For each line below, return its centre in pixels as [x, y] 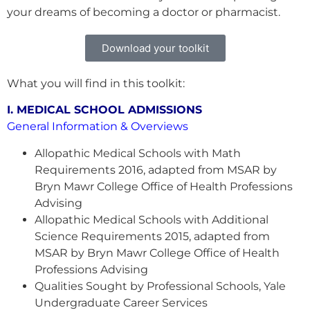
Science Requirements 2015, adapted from [152, 236]
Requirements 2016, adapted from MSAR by [156, 170]
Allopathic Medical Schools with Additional [152, 219]
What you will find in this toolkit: [96, 83]
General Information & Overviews [98, 127]
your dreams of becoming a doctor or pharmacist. [144, 12]
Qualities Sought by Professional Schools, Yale [160, 286]
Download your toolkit [155, 48]
